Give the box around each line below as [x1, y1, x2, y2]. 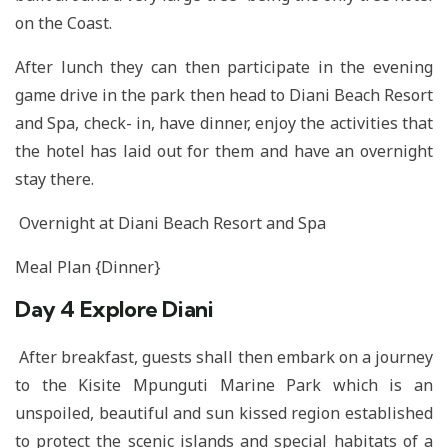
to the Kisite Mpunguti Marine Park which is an [15, 373, 433, 396]
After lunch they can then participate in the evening [15, 55, 433, 78]
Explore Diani [79, 295, 214, 323]
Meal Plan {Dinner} [15, 255, 161, 278]
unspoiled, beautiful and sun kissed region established [15, 401, 433, 424]
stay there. [15, 167, 94, 190]
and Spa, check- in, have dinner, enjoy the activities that [15, 111, 433, 134]
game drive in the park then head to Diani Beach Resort [15, 83, 433, 106]
